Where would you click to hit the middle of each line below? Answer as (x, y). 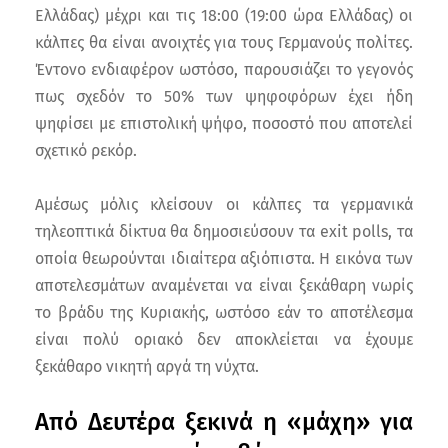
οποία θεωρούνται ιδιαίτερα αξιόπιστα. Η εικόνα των (224, 258)
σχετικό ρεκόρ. (86, 150)
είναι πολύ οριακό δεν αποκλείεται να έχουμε (224, 339)
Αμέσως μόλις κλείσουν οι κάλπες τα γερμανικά (224, 204)
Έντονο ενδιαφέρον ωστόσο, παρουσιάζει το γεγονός (224, 69)
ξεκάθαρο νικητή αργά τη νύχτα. (147, 366)
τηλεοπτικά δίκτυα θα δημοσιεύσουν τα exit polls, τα (224, 231)
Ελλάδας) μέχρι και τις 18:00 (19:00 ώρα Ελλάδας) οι (224, 15)
